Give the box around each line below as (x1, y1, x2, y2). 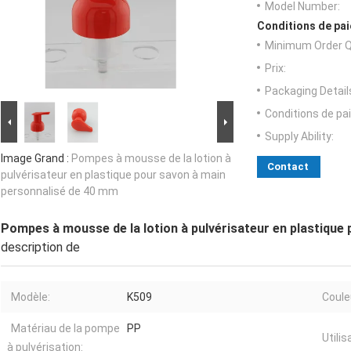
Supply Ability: (265, 130, 334, 143)
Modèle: (11, 291, 50, 304)
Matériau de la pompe (11, 322, 120, 335)
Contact (267, 161, 309, 173)
